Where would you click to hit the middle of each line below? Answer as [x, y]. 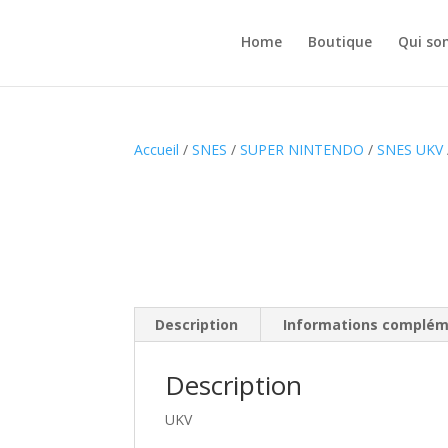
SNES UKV [410, 149]
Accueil [157, 149]
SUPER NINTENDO [302, 149]
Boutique [340, 41]
